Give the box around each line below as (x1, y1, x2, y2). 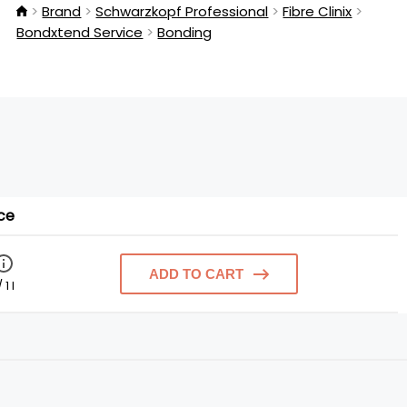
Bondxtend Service (16, 23, 144, 42)
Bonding (157, 23, 213, 42)
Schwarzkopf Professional (95, 2, 269, 21)
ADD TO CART (148, 266, 243, 282)
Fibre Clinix (283, 2, 352, 21)
